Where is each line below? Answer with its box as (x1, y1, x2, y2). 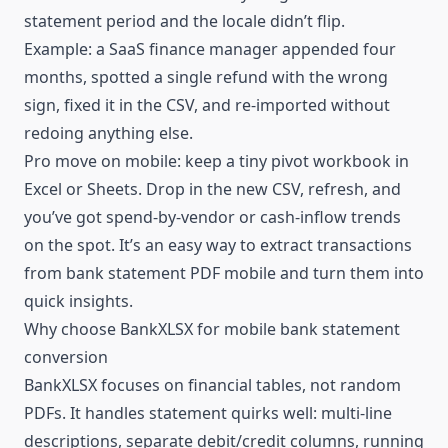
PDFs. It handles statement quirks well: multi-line (24, 401, 392, 424)
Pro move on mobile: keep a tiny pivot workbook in (24, 149, 409, 172)
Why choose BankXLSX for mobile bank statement (24, 317, 400, 340)
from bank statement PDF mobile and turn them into (24, 261, 424, 284)
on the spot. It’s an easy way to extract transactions (24, 233, 412, 256)
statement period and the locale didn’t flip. (24, 9, 345, 32)
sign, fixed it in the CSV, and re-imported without (24, 93, 390, 116)
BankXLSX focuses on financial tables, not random (24, 373, 401, 396)
